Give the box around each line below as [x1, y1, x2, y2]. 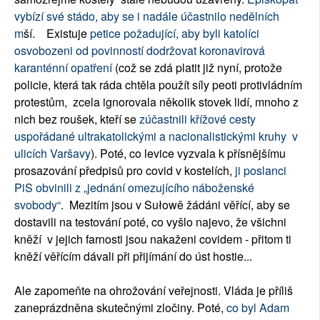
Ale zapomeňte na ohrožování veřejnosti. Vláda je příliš [14, 282, 293, 299]
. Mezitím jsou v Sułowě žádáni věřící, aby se [61, 196, 290, 214]
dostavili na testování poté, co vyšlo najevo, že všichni [14, 214, 286, 231]
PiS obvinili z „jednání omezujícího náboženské [14, 179, 254, 196]
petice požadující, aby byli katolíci [90, 25, 259, 42]
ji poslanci [235, 162, 286, 179]
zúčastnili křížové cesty [139, 111, 256, 128]
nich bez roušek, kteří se [14, 111, 139, 128]
